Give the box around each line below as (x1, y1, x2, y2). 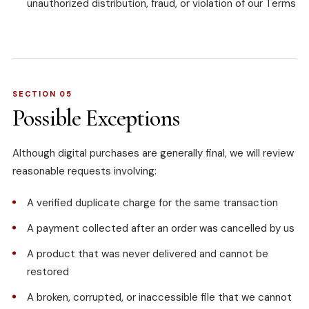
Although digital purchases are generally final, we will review (12, 146, 294, 161)
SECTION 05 (12, 89, 72, 99)
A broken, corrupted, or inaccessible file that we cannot (27, 290, 292, 305)
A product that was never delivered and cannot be (27, 247, 268, 261)
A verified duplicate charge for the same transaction (27, 196, 278, 210)
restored (27, 265, 69, 279)
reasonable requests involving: (12, 164, 157, 179)
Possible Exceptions (12, 104, 179, 133)
